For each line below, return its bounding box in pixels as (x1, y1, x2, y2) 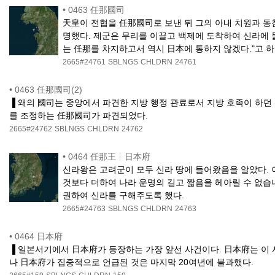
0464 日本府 (15, 231, 63, 242)
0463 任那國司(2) (15, 85, 82, 95)
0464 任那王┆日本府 (68, 152, 151, 162)
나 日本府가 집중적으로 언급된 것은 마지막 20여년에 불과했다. (9, 257, 254, 268)
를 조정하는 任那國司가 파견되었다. (9, 110, 148, 121)
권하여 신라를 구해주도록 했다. (63, 190, 185, 201)
